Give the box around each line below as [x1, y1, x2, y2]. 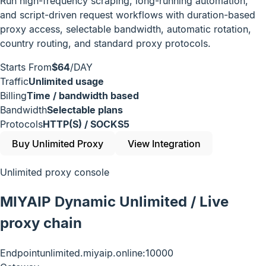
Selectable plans [47, 103, 123, 116]
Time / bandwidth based [27, 89, 139, 102]
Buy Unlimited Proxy [12, 137, 104, 150]
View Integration [127, 137, 201, 150]
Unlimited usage [28, 75, 104, 87]
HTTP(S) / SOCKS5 [43, 118, 129, 130]
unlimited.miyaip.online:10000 [40, 246, 173, 259]
